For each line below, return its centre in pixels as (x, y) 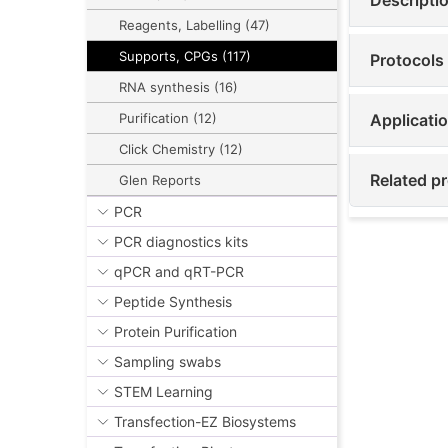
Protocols (407, 60)
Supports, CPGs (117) (185, 56)
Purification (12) (168, 118)
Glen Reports (160, 180)
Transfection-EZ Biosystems (205, 422)
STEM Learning (163, 392)
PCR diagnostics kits (181, 242)
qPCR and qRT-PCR (179, 272)
